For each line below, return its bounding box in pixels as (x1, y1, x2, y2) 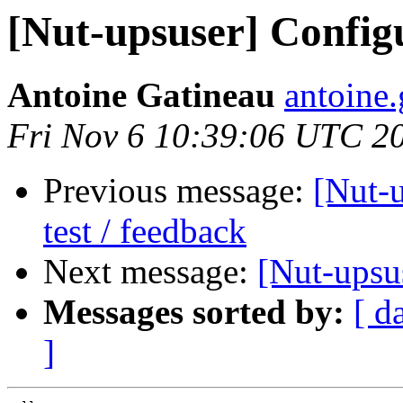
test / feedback (43, 211, 246, 251)
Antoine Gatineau (7, 76, 275, 115)
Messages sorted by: (43, 292, 345, 332)
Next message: (43, 252, 257, 291)
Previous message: (43, 171, 313, 210)
